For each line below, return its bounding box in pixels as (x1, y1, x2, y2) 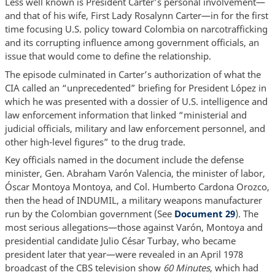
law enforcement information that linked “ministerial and (4, 108, 247, 121)
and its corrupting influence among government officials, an (4, 36, 259, 49)
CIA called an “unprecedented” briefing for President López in (4, 81, 266, 94)
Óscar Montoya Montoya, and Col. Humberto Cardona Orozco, (4, 180, 269, 193)
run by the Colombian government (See (4, 207, 174, 220)
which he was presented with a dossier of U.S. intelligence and (4, 95, 268, 107)
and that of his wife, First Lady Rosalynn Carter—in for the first (4, 9, 268, 22)
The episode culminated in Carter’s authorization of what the (4, 68, 261, 80)
